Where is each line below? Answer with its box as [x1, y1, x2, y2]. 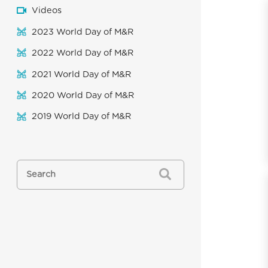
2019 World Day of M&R [32, 112, 132, 121]
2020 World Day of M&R [32, 90, 135, 100]
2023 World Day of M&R [32, 27, 134, 36]
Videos [32, 6, 62, 16]
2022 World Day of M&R [32, 48, 134, 58]
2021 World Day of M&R [32, 69, 132, 79]
